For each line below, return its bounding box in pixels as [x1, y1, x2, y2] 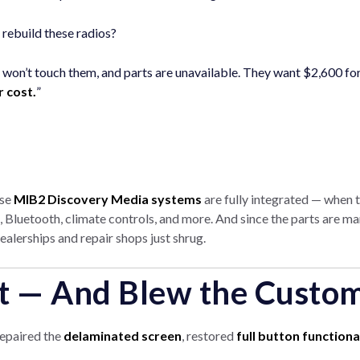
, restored [182, 328, 236, 343]
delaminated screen [63, 328, 182, 343]
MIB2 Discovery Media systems [14, 191, 202, 207]
